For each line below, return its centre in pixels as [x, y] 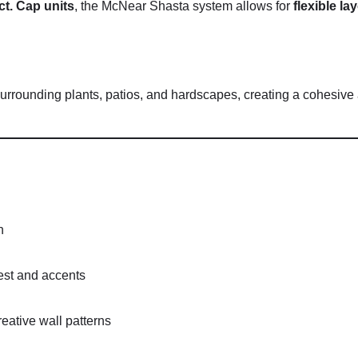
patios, [126, 95]
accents [64, 276]
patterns [88, 321]
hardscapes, [207, 95]
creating [268, 95]
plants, [85, 95]
